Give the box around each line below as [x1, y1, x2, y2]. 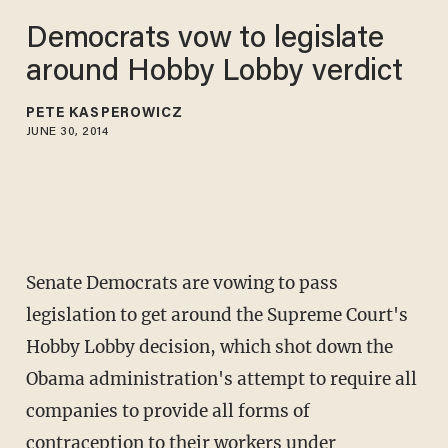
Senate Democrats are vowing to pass [25, 272, 338, 295]
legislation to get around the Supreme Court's [25, 304, 408, 327]
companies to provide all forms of [25, 400, 310, 423]
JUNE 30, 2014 [25, 125, 109, 138]
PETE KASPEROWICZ [25, 106, 184, 121]
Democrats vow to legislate [25, 24, 385, 55]
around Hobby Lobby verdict [25, 57, 404, 88]
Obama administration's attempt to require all [25, 368, 417, 391]
